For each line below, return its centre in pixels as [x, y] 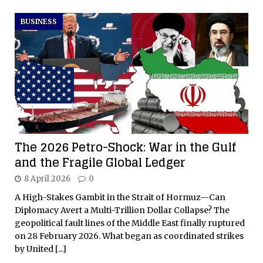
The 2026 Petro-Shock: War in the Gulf [126, 148]
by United [35, 249]
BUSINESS [39, 21]
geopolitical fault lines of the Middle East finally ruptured [130, 223]
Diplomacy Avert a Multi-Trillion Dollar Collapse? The [122, 210]
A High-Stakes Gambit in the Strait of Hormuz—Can [120, 198]
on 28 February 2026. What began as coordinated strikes [129, 236]
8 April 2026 [47, 179]
